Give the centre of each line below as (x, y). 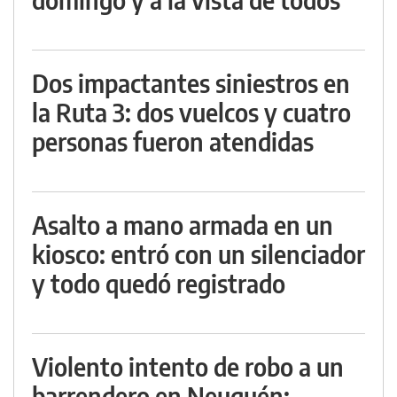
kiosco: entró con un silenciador (198, 254)
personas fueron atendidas (173, 142)
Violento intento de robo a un (188, 367)
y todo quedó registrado (159, 284)
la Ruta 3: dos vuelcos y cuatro (191, 113)
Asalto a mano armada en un (183, 225)
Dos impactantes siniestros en (191, 83)
